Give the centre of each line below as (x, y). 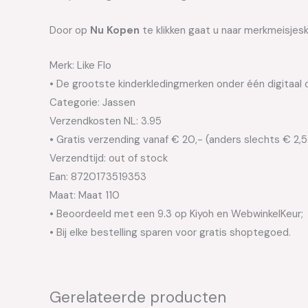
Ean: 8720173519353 (98, 176)
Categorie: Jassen (92, 102)
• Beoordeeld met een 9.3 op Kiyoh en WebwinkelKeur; (176, 213)
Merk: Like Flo (80, 65)
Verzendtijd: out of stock (109, 158)
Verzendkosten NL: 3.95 (106, 121)
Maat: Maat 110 (85, 195)
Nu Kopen (115, 30)
